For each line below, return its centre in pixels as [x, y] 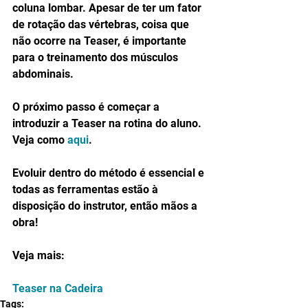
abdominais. [43, 74]
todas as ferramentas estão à [87, 189]
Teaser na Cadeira [58, 288]
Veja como [40, 140]
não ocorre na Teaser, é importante [101, 41]
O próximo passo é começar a [87, 107]
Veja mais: [38, 255]
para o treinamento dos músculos [97, 57]
